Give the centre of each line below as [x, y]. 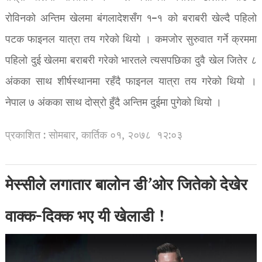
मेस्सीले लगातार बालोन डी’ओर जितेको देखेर [126, 186]
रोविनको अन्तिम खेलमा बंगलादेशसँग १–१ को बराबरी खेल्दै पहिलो [131, 19]
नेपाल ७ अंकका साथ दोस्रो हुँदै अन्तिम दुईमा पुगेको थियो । [113, 103]
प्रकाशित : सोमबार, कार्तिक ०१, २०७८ [78, 136]
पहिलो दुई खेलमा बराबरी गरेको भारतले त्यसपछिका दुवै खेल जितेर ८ [131, 61]
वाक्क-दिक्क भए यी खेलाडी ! [85, 218]
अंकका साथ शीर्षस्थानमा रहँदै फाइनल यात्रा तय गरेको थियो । [131, 82]
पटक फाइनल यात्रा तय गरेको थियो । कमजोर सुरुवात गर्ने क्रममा [131, 40]
